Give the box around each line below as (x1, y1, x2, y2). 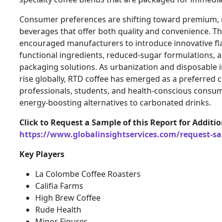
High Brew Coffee (35, 192, 101, 204)
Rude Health (35, 204, 81, 216)
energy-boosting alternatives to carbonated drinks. (19, 97, 211, 109)
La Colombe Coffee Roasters (35, 168, 141, 180)
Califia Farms (35, 180, 83, 192)
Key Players (19, 149, 64, 160)
